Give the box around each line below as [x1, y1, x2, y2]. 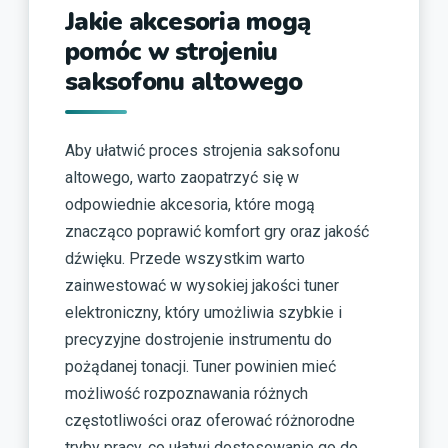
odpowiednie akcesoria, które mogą [65, 194, 315, 214]
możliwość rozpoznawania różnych [65, 383, 308, 403]
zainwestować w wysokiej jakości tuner [65, 275, 339, 295]
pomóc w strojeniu [65, 35, 278, 70]
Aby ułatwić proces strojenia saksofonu [65, 140, 340, 160]
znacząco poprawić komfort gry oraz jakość [65, 221, 369, 241]
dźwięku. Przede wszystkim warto [65, 248, 305, 268]
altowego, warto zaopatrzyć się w [65, 167, 299, 187]
